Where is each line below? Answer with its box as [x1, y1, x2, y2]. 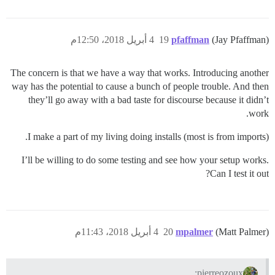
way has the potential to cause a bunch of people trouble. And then [12, 81, 269, 92]
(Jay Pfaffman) [212, 34, 269, 45]
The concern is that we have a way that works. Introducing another [10, 68, 269, 79]
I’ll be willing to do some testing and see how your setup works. [21, 155, 269, 166]
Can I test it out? [210, 168, 269, 179]
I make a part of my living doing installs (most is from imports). [28, 131, 269, 142]
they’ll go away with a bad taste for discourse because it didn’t [28, 95, 269, 106]
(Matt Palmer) [215, 227, 269, 238]
